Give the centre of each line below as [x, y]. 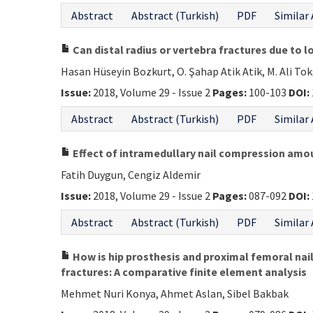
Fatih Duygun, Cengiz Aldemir [131, 175]
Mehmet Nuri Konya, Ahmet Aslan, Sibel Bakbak [175, 293]
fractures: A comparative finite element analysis [184, 272]
